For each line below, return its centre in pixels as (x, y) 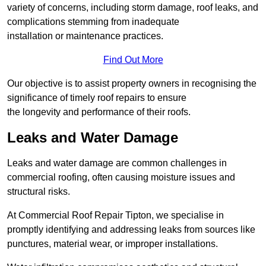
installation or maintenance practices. (85, 36)
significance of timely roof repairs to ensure (97, 98)
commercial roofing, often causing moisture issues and (121, 178)
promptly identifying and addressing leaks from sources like (131, 230)
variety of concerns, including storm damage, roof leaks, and (133, 8)
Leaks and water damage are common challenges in (117, 163)
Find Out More (133, 60)
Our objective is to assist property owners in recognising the (132, 84)
